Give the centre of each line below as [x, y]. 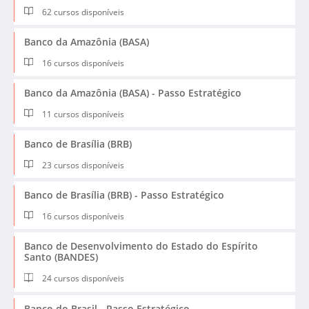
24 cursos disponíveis [82, 279]
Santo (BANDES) [61, 257]
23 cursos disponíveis [82, 166]
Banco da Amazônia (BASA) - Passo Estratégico [133, 93]
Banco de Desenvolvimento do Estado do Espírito [141, 246]
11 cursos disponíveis [82, 114]
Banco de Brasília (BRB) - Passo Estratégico [124, 195]
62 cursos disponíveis [82, 12]
